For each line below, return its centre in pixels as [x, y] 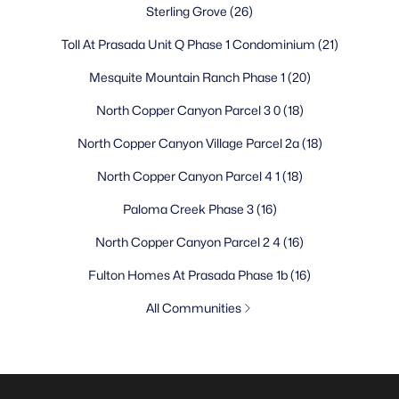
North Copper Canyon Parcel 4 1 [189, 176]
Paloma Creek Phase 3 [189, 209]
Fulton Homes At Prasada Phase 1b [189, 275]
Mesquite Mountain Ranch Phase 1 [188, 77]
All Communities [193, 308]
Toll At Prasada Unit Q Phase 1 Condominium [189, 44]
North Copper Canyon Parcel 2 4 [189, 242]
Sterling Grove [188, 11]
